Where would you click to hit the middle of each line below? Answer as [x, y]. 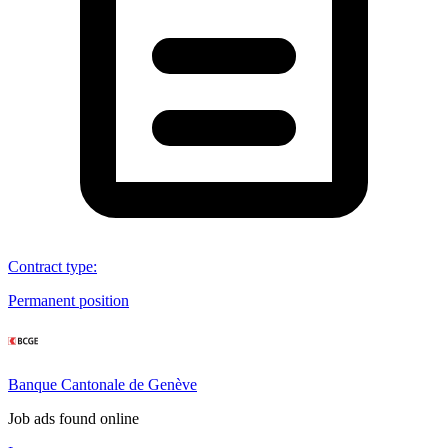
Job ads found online [73, 418]
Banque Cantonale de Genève [102, 384]
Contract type [50, 266]
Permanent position [68, 300]
